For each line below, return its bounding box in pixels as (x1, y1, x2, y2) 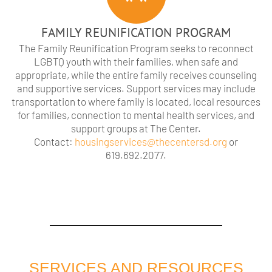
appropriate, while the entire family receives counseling (15, 69, 257, 81)
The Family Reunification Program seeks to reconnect (18, 42, 254, 55)
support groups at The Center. (71, 122, 201, 135)
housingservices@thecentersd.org (75, 135, 227, 148)
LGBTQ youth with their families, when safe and (34, 55, 238, 68)
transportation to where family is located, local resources (12, 95, 260, 108)
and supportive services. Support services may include (16, 82, 256, 95)
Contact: (34, 135, 75, 148)
